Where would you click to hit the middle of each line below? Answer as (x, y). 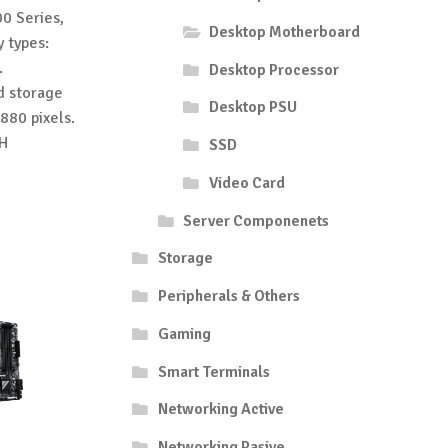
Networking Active (220, 409)
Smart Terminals (213, 371)
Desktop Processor (273, 69)
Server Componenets (256, 220)
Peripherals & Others (228, 296)
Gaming (184, 333)
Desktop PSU (252, 107)
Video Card (246, 182)
